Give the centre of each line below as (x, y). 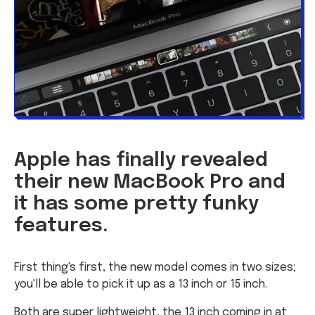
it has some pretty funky (136, 204)
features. (61, 226)
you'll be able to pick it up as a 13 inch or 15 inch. (141, 284)
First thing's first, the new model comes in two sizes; (155, 267)
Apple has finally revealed (141, 160)
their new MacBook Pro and (150, 182)
